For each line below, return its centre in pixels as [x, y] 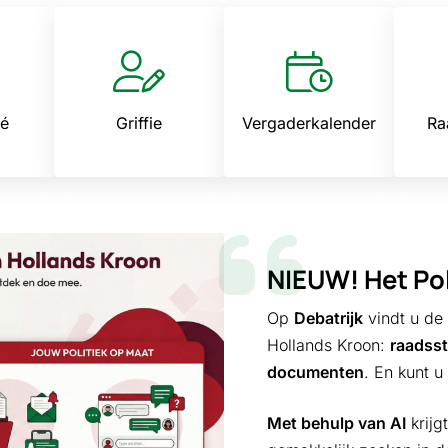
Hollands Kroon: [328, 344]
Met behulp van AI [336, 422]
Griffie [139, 122]
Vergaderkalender [309, 122]
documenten [315, 371]
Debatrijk [328, 317]
